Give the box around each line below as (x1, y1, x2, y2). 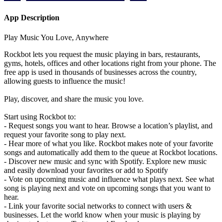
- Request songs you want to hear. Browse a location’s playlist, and (4, 121, 213, 130)
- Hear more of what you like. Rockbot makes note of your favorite (4, 139, 213, 148)
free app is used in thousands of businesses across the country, (4, 67, 197, 76)
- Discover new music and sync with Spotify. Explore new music (4, 157, 207, 166)
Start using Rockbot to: (4, 112, 76, 121)
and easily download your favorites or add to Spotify (4, 166, 168, 174)
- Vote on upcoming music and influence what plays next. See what (4, 174, 214, 183)
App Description (4, 13, 59, 22)
